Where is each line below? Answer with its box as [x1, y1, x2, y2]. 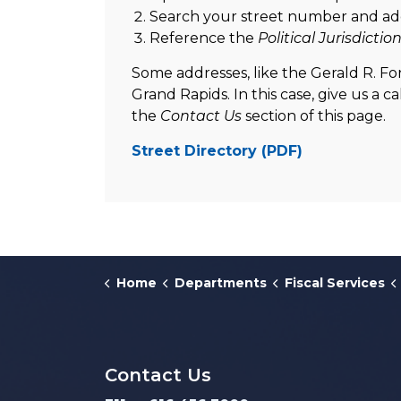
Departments [174, 275, 267, 291]
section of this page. [242, 107, 386, 124]
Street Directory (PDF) [132, 142, 303, 159]
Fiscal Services [284, 275, 385, 291]
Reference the [149, 30, 258, 47]
